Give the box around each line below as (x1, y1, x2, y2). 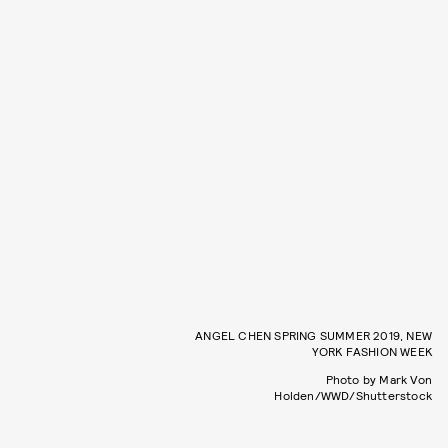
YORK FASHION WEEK (311, 344, 432, 359)
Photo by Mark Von (325, 372, 432, 387)
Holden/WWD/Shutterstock (274, 388, 432, 403)
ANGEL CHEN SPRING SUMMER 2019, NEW (195, 328, 432, 343)
